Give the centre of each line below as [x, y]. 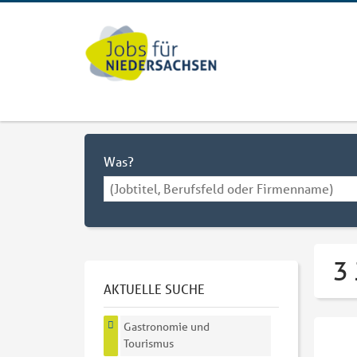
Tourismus [149, 344]
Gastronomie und [167, 327]
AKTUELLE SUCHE [154, 288]
